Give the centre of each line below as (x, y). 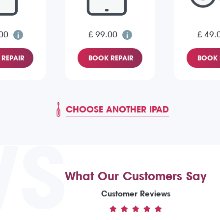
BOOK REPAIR (111, 58)
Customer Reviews (136, 194)
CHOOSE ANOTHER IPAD (117, 110)
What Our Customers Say (136, 177)
